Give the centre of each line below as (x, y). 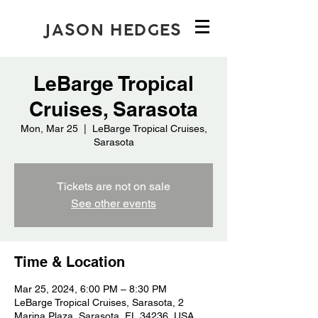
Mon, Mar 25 (49, 128)
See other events (114, 203)
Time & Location (70, 262)
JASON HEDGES (114, 29)
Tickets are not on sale (114, 186)
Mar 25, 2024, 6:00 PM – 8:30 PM (91, 289)
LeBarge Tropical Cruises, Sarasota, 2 (99, 302)
